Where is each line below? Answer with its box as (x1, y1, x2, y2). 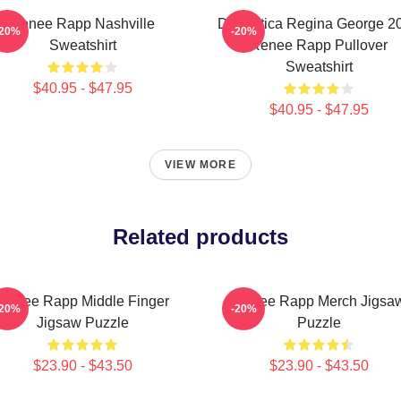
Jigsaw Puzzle (36, 315, 129, 330)
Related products (113, 225, 288, 249)
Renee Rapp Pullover (250, 38, 388, 53)
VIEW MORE (165, 158, 236, 171)
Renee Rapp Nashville (10, 16, 155, 31)
